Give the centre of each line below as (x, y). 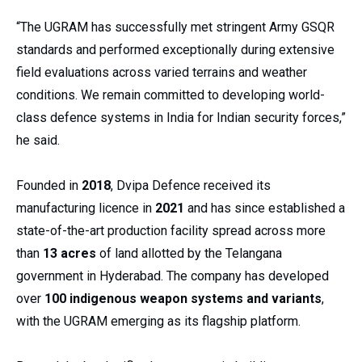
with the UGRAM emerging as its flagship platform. (158, 322)
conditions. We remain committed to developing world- (170, 95)
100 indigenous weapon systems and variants (183, 299)
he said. (38, 141)
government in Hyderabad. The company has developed (173, 276)
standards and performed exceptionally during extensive (175, 50)
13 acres (69, 254)
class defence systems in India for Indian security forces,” (181, 118)
